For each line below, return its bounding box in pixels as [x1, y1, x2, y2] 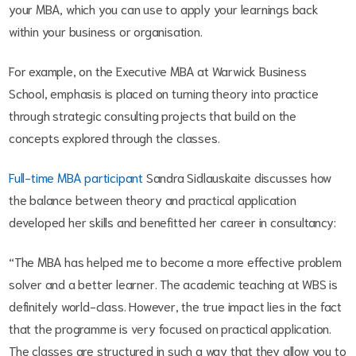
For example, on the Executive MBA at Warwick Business [9, 62, 307, 79]
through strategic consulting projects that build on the [9, 106, 296, 124]
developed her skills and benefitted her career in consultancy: [9, 213, 339, 230]
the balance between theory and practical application [9, 191, 296, 208]
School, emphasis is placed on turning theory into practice [9, 84, 319, 102]
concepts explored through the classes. [9, 129, 220, 146]
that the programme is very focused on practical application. [9, 319, 331, 337]
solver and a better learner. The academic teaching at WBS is [9, 275, 338, 292]
